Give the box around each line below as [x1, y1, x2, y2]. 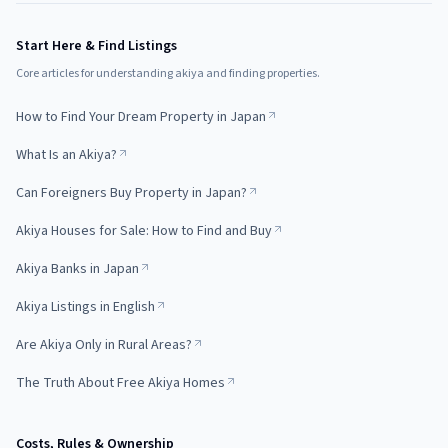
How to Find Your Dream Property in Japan [16, 107, 266, 127]
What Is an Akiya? [16, 145, 117, 165]
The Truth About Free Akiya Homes [16, 373, 225, 393]
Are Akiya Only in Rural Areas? [16, 335, 192, 355]
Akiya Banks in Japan [16, 259, 139, 279]
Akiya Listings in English [16, 297, 155, 317]
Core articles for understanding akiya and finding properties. [16, 65, 320, 82]
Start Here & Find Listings [16, 36, 177, 56]
